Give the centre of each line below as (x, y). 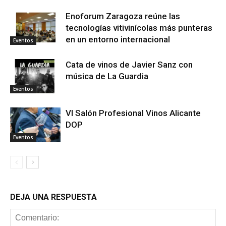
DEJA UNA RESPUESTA (53, 197)
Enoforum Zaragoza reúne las (123, 16)
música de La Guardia (107, 76)
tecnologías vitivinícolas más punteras (139, 27)
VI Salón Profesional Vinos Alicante (133, 113)
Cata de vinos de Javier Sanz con (129, 64)
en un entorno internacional (118, 39)
